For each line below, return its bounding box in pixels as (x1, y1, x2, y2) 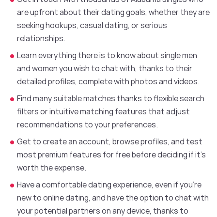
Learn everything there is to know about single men (17, 50, 197, 61)
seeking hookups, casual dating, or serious (17, 20, 167, 31)
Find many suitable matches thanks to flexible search (17, 93, 204, 104)
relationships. (17, 33, 65, 44)
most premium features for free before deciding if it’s (17, 149, 206, 160)
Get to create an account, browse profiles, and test (17, 136, 202, 147)
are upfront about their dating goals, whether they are (17, 7, 210, 18)
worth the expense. (17, 162, 86, 173)
